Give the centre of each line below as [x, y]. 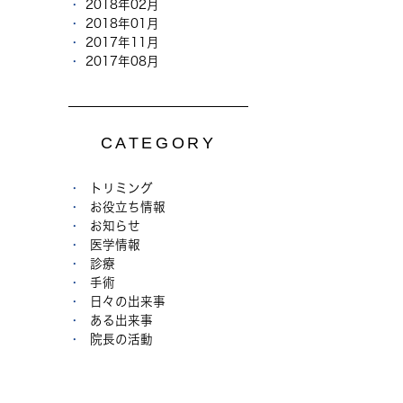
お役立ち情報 [128, 207]
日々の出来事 [128, 302]
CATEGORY [158, 143]
